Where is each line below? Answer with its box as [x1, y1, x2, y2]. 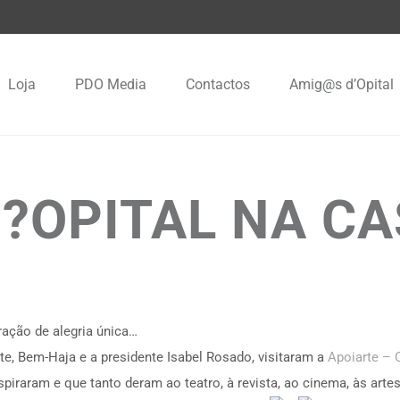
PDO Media [75, 75, 146, 93]
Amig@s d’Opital [289, 75, 394, 93]
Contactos [186, 75, 250, 93]
